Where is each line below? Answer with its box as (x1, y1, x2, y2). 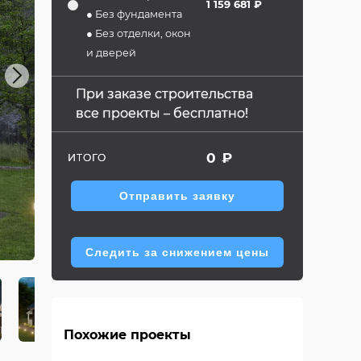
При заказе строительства (76, 86, 253, 102)
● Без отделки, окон (86, 27, 191, 39)
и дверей (86, 47, 136, 59)
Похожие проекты (64, 327, 191, 342)
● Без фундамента (86, 8, 182, 20)
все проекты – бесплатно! (76, 106, 248, 121)
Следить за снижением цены (85, 246, 269, 259)
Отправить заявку (119, 189, 235, 202)
